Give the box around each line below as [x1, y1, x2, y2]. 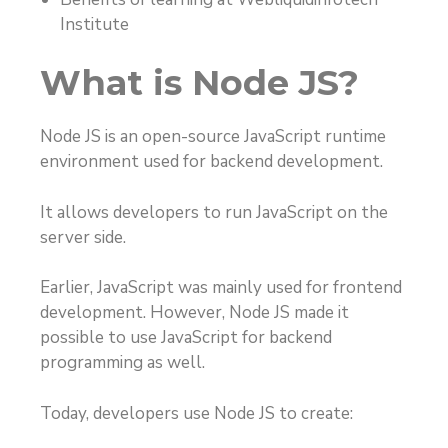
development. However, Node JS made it [40, 301, 349, 325]
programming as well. [40, 351, 205, 375]
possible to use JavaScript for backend [40, 326, 332, 350]
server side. [40, 225, 126, 249]
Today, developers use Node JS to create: [40, 401, 353, 425]
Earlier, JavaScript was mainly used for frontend [40, 276, 402, 300]
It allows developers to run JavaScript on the [40, 200, 388, 224]
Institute [60, 12, 129, 36]
